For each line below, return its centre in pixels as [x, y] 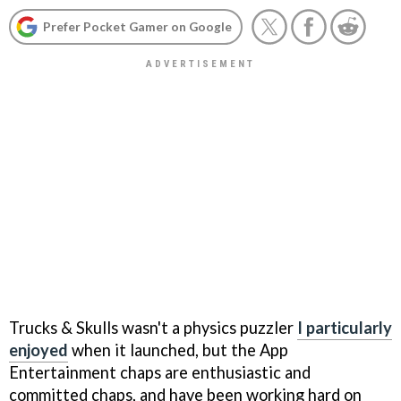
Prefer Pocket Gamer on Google [137, 26]
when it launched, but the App [178, 350]
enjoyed [38, 350]
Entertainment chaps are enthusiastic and [160, 372]
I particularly [345, 327]
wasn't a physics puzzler [208, 327]
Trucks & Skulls [64, 327]
